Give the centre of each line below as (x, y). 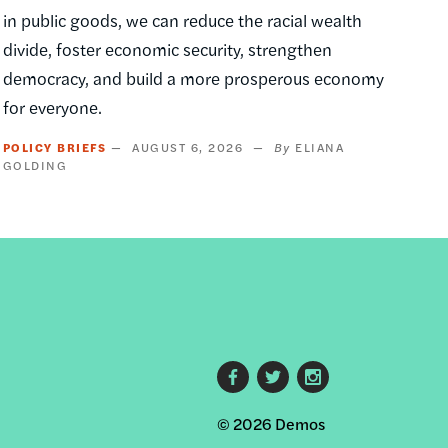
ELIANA (320, 146)
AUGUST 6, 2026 (188, 146)
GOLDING (35, 164)
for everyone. (56, 106)
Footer (259, 399)
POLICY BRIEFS (54, 146)
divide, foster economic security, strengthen (167, 48)
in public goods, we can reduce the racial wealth (182, 19)
